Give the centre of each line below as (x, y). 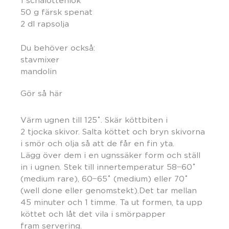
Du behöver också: (58, 48)
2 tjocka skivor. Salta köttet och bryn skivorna (113, 131)
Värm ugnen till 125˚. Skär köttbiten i (94, 120)
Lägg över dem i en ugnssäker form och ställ (110, 155)
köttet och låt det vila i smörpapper (93, 214)
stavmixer (40, 59)
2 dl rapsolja (45, 24)
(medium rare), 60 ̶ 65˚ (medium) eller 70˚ (104, 178)
